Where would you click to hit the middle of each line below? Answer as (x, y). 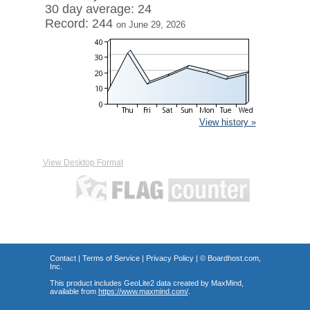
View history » (227, 122)
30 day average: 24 (98, 9)
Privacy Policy (170, 258)
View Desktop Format (83, 163)
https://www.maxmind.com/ (143, 291)
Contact (63, 258)
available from (74, 291)
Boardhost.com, (234, 258)
